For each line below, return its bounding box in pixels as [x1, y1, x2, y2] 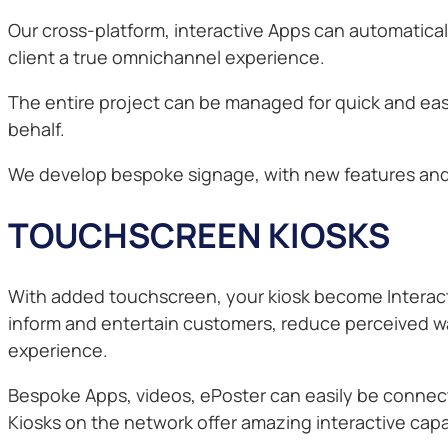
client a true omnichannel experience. [8, 45, 325, 70]
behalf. [8, 117, 65, 142]
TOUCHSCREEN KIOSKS [8, 212, 390, 259]
